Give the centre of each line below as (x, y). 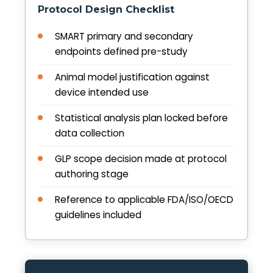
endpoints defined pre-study (121, 52)
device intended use (102, 93)
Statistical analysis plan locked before (141, 118)
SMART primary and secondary (124, 37)
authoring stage (92, 174)
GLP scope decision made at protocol (141, 159)
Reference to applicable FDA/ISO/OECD (144, 200)
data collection (90, 133)
